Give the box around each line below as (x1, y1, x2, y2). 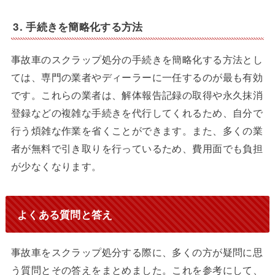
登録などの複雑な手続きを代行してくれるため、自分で (10, 104, 263, 120)
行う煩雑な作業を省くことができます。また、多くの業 (10, 122, 263, 137)
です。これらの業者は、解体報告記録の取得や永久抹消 (10, 87, 263, 102)
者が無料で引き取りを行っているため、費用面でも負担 (10, 140, 263, 155)
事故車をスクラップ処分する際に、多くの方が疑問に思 (10, 244, 263, 260)
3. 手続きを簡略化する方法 (13, 18, 143, 34)
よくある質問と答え (17, 206, 113, 222)
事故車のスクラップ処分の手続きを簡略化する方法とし (10, 51, 263, 66)
